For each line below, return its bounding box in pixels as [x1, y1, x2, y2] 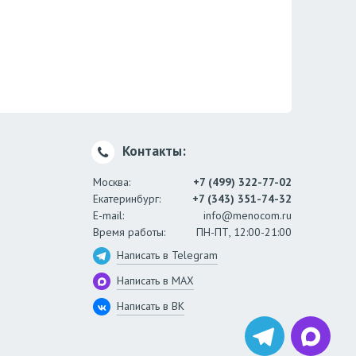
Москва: [92, 175, 130, 190]
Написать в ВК [116, 299, 184, 314]
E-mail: [92, 208, 124, 223]
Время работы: [92, 225, 165, 240]
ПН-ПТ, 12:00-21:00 [195, 225, 292, 240]
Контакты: [118, 142, 186, 161]
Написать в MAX [116, 273, 194, 288]
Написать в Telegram [116, 248, 218, 263]
